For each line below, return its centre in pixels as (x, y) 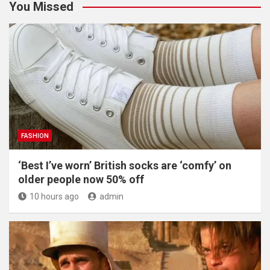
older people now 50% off (81, 179)
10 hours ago (54, 196)
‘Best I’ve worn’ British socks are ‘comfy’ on (125, 165)
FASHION (35, 136)
